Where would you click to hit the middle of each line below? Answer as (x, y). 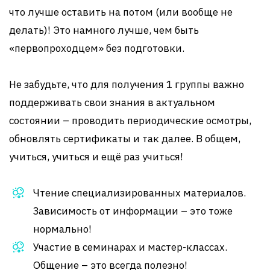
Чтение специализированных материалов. (140, 193)
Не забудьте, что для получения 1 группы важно (127, 84)
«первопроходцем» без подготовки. (97, 48)
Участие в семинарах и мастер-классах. (130, 247)
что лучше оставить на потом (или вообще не (121, 12)
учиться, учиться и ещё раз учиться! (96, 157)
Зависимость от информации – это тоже (133, 211)
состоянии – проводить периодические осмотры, (130, 121)
